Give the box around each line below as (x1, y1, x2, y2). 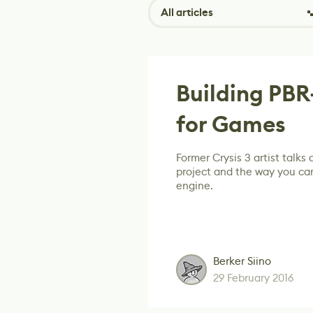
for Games (176, 110, 286, 139)
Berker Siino (213, 254, 271, 268)
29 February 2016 (213, 271, 293, 284)
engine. (176, 179, 213, 192)
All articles (161, 6, 213, 20)
